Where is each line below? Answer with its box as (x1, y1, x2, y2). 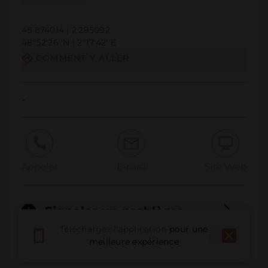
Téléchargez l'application (60, 224, 167, 235)
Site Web (205, 160, 247, 172)
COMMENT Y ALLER (35, 53, 130, 64)
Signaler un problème (44, 204, 184, 219)
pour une (169, 224, 208, 235)
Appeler (21, 160, 58, 172)
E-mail (116, 160, 146, 172)
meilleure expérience (89, 236, 179, 248)
